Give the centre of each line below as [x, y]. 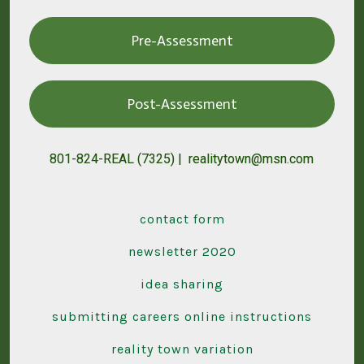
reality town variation [182, 349]
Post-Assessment [182, 104]
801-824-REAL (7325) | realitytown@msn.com [182, 159]
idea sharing [182, 284]
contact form [182, 219]
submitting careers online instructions [182, 317]
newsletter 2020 [182, 252]
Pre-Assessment [182, 41]
